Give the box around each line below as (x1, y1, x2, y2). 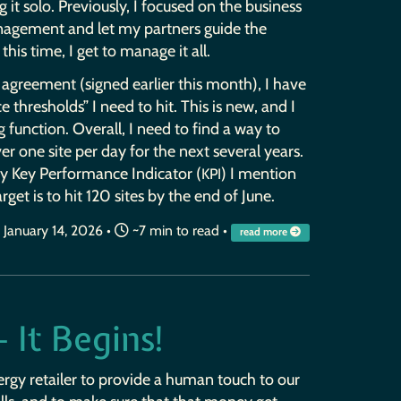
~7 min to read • (128, 221, 231, 239)
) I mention (220, 164, 296, 184)
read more (239, 225, 290, 238)
